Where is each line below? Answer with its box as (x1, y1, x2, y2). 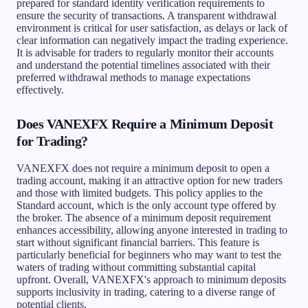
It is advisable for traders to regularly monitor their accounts (16, 46, 274, 58)
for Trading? (16, 133, 89, 148)
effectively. (16, 83, 64, 96)
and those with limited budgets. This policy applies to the (16, 186, 263, 199)
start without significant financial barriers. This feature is (16, 236, 259, 248)
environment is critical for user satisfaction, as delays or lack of (16, 21, 287, 34)
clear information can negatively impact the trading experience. (16, 34, 288, 46)
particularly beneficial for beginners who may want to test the (16, 248, 281, 261)
